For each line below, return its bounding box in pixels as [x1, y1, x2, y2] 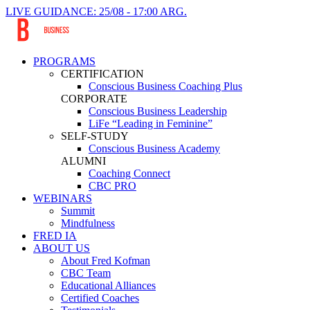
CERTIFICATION [61, 68, 144, 80]
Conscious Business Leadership [89, 105, 227, 117]
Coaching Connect [89, 167, 170, 179]
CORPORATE [61, 93, 127, 104]
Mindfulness [61, 217, 115, 229]
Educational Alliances [61, 280, 156, 291]
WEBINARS [33, 192, 92, 204]
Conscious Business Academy [89, 143, 220, 154]
